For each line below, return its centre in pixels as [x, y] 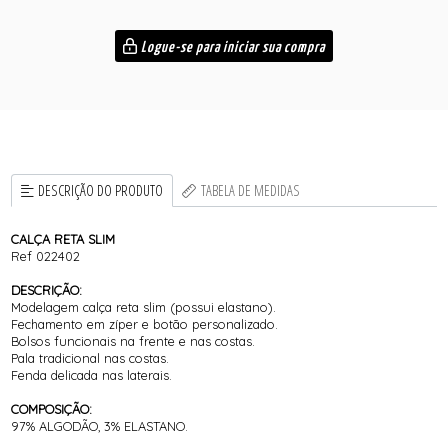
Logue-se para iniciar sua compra [231, 47]
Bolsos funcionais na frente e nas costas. [133, 341]
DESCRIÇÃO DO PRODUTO [101, 190]
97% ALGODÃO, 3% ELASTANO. [100, 426]
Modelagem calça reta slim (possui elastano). [144, 307]
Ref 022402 [46, 256]
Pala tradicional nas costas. [90, 358]
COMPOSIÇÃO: [52, 409]
